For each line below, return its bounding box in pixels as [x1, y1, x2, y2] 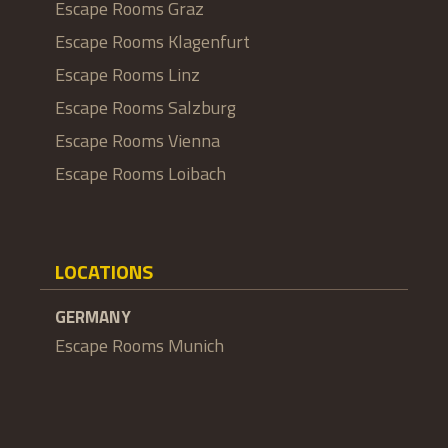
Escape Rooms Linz [55, 61, 200, 88]
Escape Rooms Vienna [55, 127, 220, 154]
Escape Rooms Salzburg [55, 94, 236, 121]
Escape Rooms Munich [55, 332, 224, 359]
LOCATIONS [55, 256, 153, 287]
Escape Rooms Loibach [55, 160, 226, 187]
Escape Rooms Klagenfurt [55, 28, 250, 55]
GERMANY [55, 304, 131, 330]
